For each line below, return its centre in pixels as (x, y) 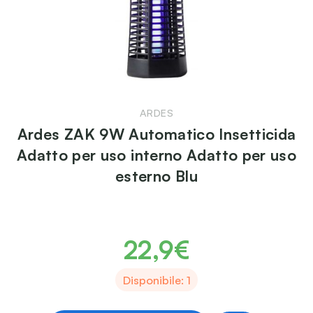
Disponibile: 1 (156, 280)
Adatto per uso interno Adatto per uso (156, 154)
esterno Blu (156, 175)
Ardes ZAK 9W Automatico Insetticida (156, 133)
